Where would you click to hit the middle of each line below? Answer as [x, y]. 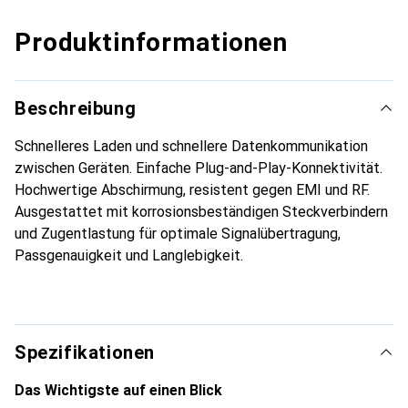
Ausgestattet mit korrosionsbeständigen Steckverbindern [201, 212]
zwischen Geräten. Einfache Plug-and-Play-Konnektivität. [199, 168]
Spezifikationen [85, 353]
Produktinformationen [151, 43]
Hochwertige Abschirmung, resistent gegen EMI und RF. [192, 190]
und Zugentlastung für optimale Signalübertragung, [178, 234]
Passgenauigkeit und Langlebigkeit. [129, 256]
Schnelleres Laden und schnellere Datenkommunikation [191, 147]
